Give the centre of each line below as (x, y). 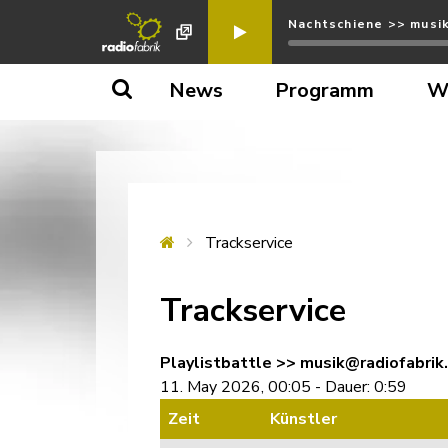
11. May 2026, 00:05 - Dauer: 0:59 (283, 387)
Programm (325, 90)
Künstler (303, 419)
